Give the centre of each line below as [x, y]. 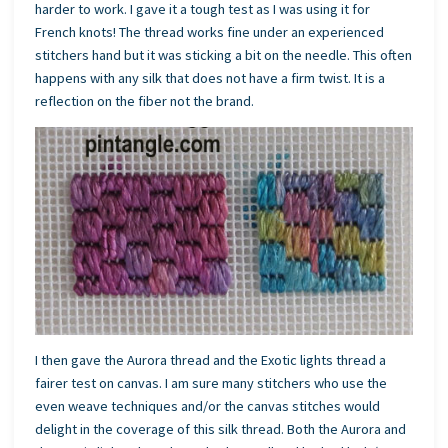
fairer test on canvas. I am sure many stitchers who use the [211, 383]
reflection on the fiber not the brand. [145, 100]
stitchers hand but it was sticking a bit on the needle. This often [224, 54]
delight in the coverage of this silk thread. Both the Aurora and [221, 429]
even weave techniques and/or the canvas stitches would [208, 406]
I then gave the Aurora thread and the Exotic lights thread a [211, 360]
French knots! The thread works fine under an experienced [210, 31]
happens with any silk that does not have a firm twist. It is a [210, 77]
